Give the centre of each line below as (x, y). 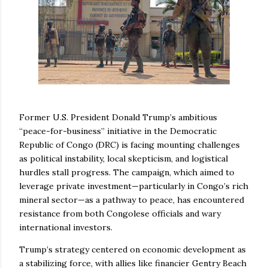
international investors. (66, 227)
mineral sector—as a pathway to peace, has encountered (132, 200)
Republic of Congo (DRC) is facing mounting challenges (130, 144)
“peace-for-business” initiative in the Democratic (118, 131)
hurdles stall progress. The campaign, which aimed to (127, 172)
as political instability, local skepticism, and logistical (124, 158)
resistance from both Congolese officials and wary (120, 213)
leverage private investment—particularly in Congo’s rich (134, 186)
